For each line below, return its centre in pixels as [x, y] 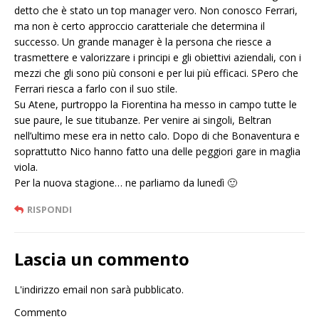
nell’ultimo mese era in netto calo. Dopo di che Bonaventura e [157, 136]
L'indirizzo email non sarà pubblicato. [99, 290]
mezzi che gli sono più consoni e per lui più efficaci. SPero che [156, 73]
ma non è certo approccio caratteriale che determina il [140, 26]
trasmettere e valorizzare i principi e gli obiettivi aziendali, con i [158, 58]
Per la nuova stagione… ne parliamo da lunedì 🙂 [126, 183]
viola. [26, 167]
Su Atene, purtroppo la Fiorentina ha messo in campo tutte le [156, 105]
